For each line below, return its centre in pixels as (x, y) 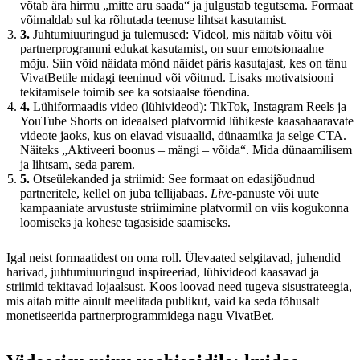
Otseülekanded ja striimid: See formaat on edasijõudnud (172, 178)
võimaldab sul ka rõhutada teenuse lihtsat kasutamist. (153, 19)
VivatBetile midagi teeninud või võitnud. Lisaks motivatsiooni (177, 77)
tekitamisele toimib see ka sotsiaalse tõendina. (135, 92)
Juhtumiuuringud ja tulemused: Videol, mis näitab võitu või (181, 34)
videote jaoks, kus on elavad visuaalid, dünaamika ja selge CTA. (183, 135)
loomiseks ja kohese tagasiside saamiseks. (125, 222)
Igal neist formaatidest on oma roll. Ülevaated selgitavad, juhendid (174, 257)
